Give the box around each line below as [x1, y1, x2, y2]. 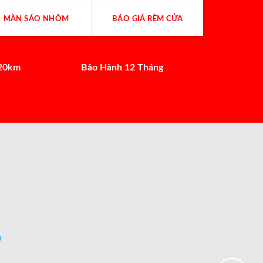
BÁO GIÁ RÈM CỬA [112, 15, 183, 23]
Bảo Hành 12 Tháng [81, 62, 164, 72]
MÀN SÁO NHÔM [3, 15, 69, 23]
